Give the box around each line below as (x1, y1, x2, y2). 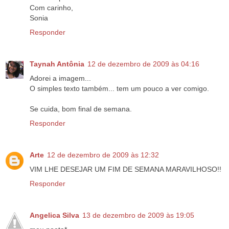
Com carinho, (30, 4, 73, 12)
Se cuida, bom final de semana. (30, 105, 132, 113)
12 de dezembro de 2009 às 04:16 (87, 60, 199, 68)
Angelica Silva (30, 211, 79, 220)
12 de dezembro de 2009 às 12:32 (47, 151, 159, 159)
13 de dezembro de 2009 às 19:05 (82, 211, 194, 220)
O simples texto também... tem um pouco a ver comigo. (30, 84, 209, 93)
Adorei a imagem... (30, 74, 91, 83)
